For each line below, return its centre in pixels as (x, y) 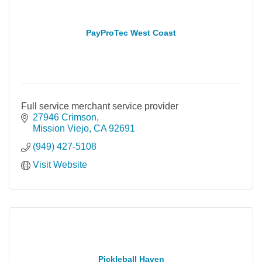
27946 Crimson (65, 117)
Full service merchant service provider (100, 106)
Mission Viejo (61, 128)
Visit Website (60, 165)
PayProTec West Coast (131, 32)
